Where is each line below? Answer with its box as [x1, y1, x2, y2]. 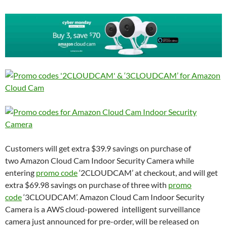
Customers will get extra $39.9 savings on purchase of [5, 143, 191, 153]
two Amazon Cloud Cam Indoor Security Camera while [5, 155, 194, 165]
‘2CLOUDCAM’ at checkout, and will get [78, 167, 218, 177]
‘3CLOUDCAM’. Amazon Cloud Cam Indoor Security [22, 192, 204, 202]
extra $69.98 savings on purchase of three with [5, 179, 168, 190]
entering [5, 167, 36, 177]
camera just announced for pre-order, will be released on [5, 216, 199, 226]
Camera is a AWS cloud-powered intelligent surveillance [5, 204, 200, 214]
